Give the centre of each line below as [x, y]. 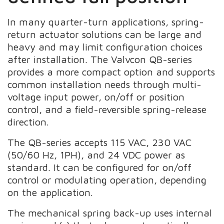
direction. [28, 121]
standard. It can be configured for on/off [100, 167]
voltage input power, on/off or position [96, 96]
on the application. [52, 192]
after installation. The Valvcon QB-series [100, 59]
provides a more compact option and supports [111, 71]
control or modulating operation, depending [107, 179]
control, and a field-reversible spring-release [107, 109]
